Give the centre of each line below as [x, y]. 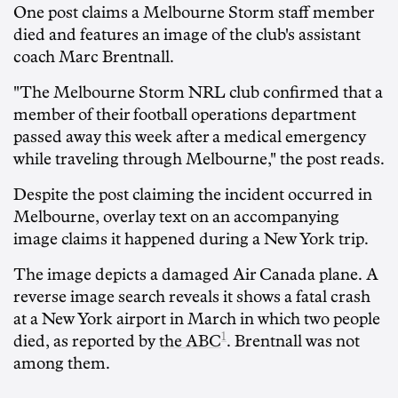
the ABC [190, 342]
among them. [62, 364]
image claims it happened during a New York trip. [191, 239]
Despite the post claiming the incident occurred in [193, 195]
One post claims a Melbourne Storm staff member [194, 13]
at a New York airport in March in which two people [197, 319]
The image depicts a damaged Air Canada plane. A [196, 275]
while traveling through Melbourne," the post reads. [199, 159]
